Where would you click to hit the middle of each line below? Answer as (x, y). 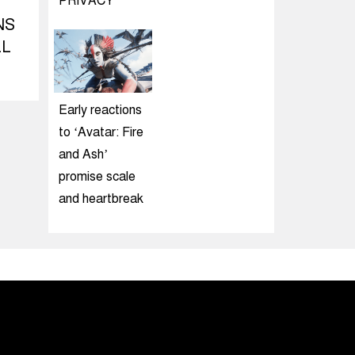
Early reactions (100, 110)
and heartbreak (101, 199)
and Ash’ (83, 155)
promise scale (97, 177)
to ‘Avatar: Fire (101, 132)
